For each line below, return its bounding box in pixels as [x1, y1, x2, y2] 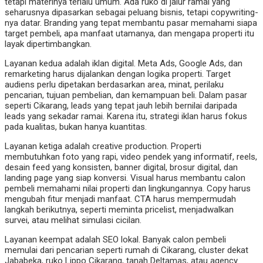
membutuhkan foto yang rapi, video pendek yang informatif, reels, [5, 151, 257, 163]
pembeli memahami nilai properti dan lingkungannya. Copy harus [5, 183, 251, 194]
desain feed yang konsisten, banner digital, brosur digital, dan [5, 162, 238, 173]
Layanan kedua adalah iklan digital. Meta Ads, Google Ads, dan [5, 58, 242, 69]
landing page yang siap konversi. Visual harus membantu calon [5, 173, 245, 184]
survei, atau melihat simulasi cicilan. [5, 215, 141, 226]
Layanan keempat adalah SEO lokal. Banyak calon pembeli [5, 234, 226, 245]
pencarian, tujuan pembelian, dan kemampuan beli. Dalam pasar [5, 90, 247, 101]
